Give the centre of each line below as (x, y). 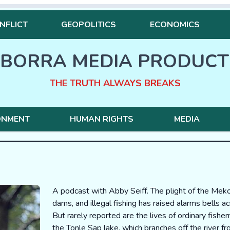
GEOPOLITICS (89, 25)
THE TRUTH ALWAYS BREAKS (115, 83)
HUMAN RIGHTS (102, 119)
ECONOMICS (175, 25)
